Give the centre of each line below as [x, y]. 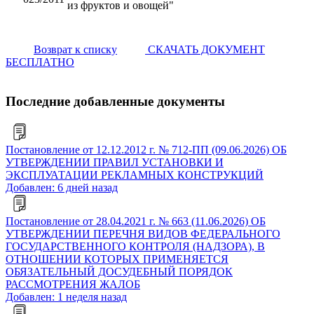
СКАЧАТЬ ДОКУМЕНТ [205, 49]
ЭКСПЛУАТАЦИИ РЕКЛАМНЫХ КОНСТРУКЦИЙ [135, 175]
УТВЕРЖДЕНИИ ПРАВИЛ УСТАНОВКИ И [115, 162]
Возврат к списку [75, 49]
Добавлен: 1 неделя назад [66, 297]
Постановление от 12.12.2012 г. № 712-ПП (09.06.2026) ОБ [146, 150]
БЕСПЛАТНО [40, 62]
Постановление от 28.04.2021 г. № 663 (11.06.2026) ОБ [136, 221]
